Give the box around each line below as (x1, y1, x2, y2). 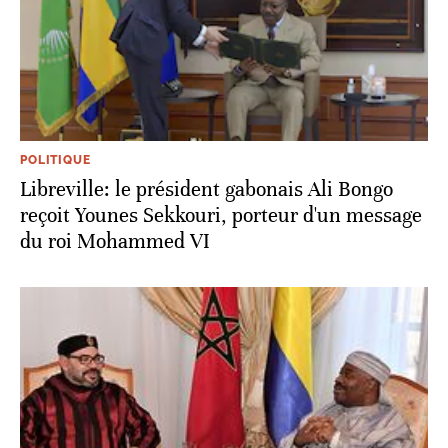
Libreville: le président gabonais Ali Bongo (20, 177, 393, 203)
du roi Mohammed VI (20, 229, 210, 255)
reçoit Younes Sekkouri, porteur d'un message (20, 203, 422, 229)
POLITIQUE (20, 153, 91, 168)
